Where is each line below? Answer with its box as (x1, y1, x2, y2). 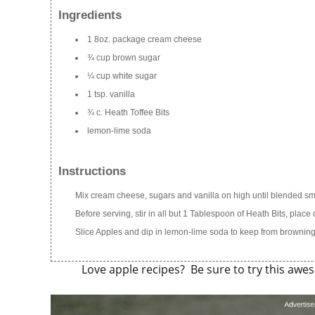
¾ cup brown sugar (87, 53, 160, 63)
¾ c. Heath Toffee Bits (87, 108, 169, 118)
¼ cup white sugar (87, 71, 157, 82)
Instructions (58, 164, 126, 178)
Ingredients (58, 8, 122, 22)
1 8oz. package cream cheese (87, 34, 202, 45)
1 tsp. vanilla (87, 89, 135, 100)
